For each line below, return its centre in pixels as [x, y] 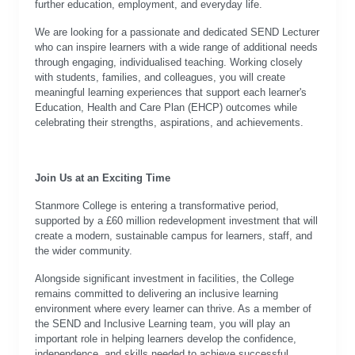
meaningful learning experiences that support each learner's [171, 92]
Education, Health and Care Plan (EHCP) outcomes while [166, 107]
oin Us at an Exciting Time [105, 178]
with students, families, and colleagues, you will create [160, 77]
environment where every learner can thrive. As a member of [173, 309]
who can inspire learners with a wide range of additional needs [176, 47]
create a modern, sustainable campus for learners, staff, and [174, 236]
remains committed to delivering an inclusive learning [157, 294]
